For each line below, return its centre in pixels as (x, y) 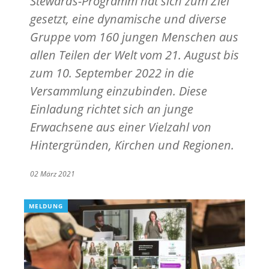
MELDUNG (46, 206)
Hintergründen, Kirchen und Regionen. (134, 145)
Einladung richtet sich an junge (112, 109)
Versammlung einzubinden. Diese (119, 91)
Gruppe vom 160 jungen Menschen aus (134, 37)
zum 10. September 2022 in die (112, 73)
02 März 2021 (53, 174)
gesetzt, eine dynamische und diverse (128, 19)
